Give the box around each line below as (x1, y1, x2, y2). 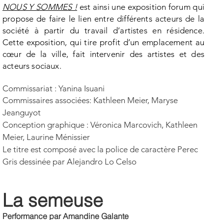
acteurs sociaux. (2, 61, 61, 71)
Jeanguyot (2, 108, 41, 117)
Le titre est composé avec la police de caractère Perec (2, 144, 198, 154)
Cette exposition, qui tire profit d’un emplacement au (2, 37, 204, 47)
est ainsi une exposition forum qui (77, 2, 204, 12)
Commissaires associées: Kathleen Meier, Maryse (2, 95, 178, 105)
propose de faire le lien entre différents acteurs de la (2, 14, 204, 24)
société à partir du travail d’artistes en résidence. (2, 26, 204, 35)
